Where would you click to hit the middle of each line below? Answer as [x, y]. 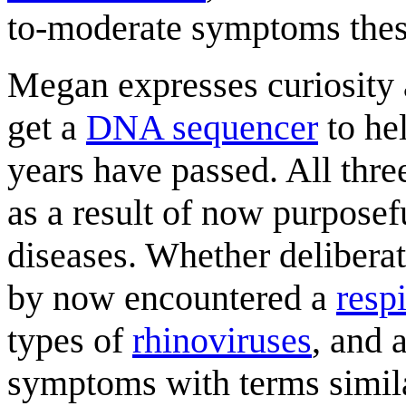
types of [70, 340]
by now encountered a [172, 297]
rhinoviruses [222, 340]
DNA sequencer [202, 127]
